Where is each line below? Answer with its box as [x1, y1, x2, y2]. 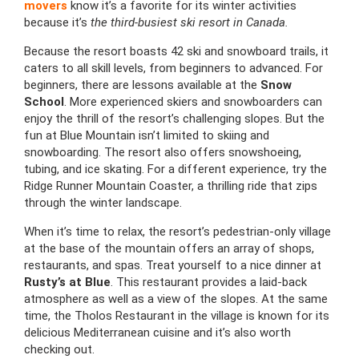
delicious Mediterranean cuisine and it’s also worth [24, 325, 291, 340]
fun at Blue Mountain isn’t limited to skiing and [24, 127, 269, 143]
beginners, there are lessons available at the [24, 77, 260, 92]
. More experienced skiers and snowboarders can [64, 94, 322, 109]
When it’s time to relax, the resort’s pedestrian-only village [24, 224, 331, 239]
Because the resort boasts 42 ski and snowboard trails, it [24, 43, 329, 58]
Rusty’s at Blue [24, 274, 111, 289]
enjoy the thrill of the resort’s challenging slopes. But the [24, 111, 325, 126]
